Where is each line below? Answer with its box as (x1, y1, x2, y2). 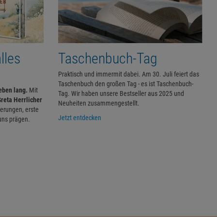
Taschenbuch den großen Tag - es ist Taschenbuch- (58, 79, 193, 88)
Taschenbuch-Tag (58, 49, 157, 67)
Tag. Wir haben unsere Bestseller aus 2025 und (58, 89, 184, 97)
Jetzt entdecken (58, 113, 101, 122)
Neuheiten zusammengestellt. (58, 99, 139, 107)
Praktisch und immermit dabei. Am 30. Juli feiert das (58, 70, 199, 78)
